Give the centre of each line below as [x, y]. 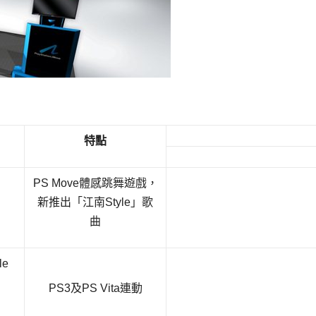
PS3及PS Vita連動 [95, 288]
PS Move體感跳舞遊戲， [95, 183]
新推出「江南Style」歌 [95, 202]
